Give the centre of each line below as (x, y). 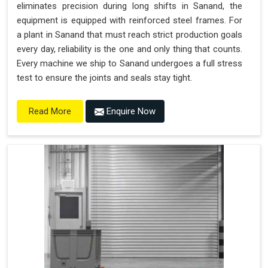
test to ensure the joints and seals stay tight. (104, 78)
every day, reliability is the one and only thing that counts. (130, 49)
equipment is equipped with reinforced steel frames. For (130, 21)
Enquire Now (130, 112)
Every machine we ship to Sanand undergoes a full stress (130, 64)
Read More (50, 112)
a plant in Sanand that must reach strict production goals (130, 35)
